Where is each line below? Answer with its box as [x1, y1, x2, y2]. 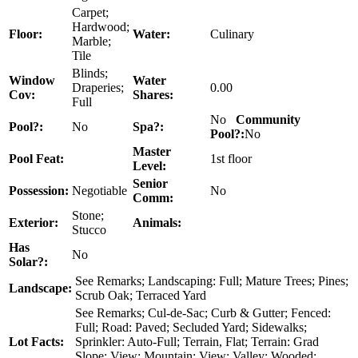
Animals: [133, 215, 181, 229]
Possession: [9, 183, 69, 197]
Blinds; [72, 66, 108, 80]
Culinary [210, 26, 254, 41]
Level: [133, 158, 166, 173]
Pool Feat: [9, 151, 64, 165]
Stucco [72, 222, 106, 237]
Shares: [133, 87, 173, 101]
